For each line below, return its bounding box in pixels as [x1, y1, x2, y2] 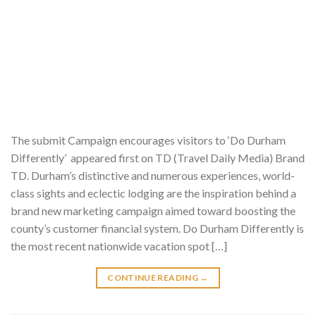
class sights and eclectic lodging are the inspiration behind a [11, 186, 296, 200]
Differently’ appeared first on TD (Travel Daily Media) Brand [11, 151, 305, 165]
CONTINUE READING [107, 272, 200, 284]
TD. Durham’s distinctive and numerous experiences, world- [11, 169, 295, 183]
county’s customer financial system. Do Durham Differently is [11, 221, 304, 236]
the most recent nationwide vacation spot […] [11, 239, 227, 253]
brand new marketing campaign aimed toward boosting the [11, 204, 296, 218]
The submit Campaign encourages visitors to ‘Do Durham [11, 133, 286, 147]
